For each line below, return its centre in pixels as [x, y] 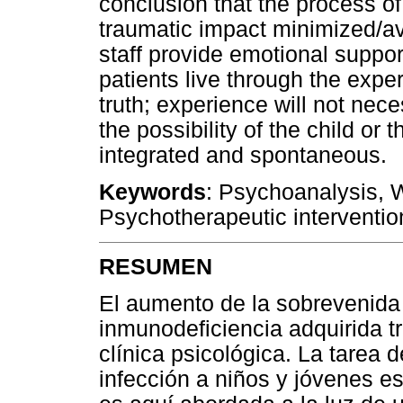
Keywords [152, 192]
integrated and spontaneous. [243, 155]
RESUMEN [156, 267]
